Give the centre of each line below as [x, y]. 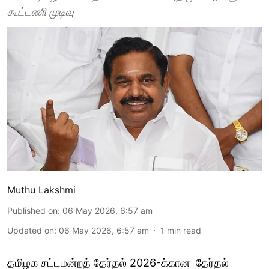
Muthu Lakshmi [41, 189]
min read [184, 230]
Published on [32, 210]
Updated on [31, 230]
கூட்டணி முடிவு [41, 12]
